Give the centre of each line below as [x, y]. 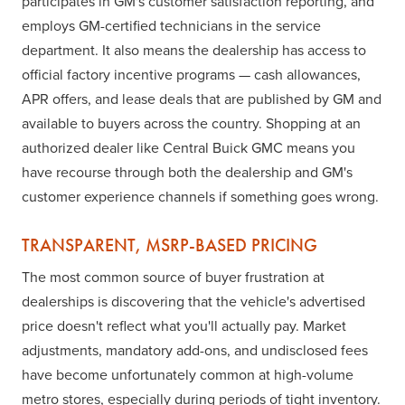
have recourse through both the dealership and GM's [187, 172]
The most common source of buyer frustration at [173, 277]
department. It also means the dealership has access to [194, 50]
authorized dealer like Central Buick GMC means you [188, 148]
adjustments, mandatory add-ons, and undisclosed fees [195, 350]
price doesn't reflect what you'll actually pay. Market [184, 326]
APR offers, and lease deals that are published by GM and [202, 99]
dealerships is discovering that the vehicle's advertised [193, 301]
